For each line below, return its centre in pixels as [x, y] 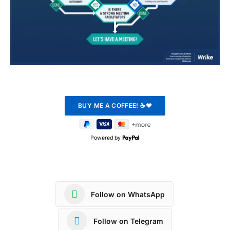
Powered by [106, 138]
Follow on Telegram [128, 221]
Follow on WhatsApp [128, 194]
